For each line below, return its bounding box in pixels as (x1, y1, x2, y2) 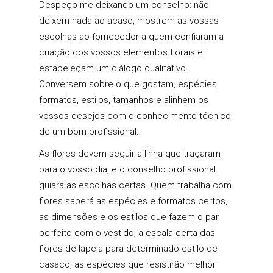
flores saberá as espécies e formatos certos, (39, 196, 227, 207)
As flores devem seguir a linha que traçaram (39, 148, 221, 160)
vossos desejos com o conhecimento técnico (39, 110, 231, 122)
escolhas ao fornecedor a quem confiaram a (39, 31, 224, 43)
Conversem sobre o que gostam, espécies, (39, 79, 219, 90)
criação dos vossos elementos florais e (39, 47, 203, 58)
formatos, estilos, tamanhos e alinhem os (39, 94, 208, 106)
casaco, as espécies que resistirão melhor (39, 259, 216, 271)
